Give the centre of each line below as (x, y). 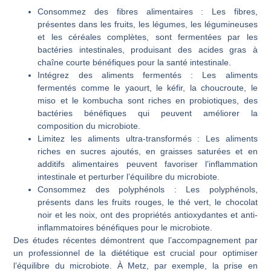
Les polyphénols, (217, 190)
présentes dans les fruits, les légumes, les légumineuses (148, 24)
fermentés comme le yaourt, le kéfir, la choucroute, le (148, 88)
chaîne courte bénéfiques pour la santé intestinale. (135, 63)
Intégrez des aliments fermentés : (116, 75)
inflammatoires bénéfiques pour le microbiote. (125, 228)
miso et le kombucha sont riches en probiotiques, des (148, 101)
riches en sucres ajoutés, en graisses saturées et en (148, 152)
